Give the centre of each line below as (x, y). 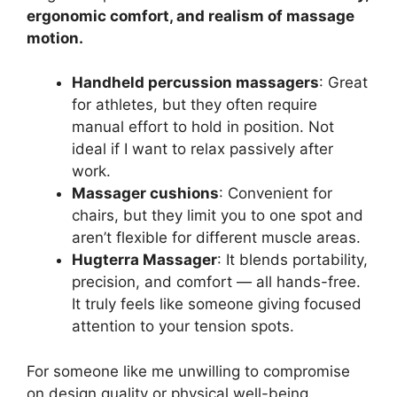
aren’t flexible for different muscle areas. (216, 237)
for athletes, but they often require (195, 105)
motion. (55, 38)
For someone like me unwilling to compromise (188, 371)
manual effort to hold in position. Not (203, 127)
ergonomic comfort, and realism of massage (191, 16)
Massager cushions (145, 193)
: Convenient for (276, 193)
